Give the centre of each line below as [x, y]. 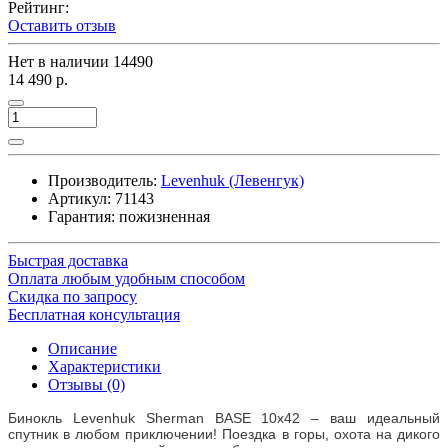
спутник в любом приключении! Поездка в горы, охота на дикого [224, 433]
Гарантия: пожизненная [129, 216]
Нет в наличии [60, 61]
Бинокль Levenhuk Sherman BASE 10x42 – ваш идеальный [224, 417]
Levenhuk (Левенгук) [232, 180]
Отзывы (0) [86, 384]
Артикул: [79, 198]
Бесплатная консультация [94, 314]
